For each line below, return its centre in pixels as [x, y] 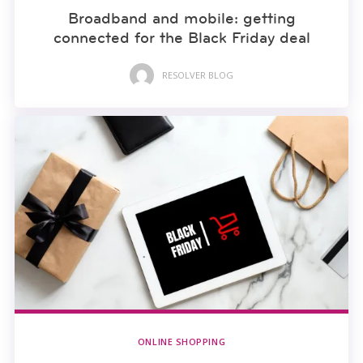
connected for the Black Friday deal [181, 37]
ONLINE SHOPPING [181, 341]
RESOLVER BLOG [198, 75]
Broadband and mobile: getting [181, 17]
